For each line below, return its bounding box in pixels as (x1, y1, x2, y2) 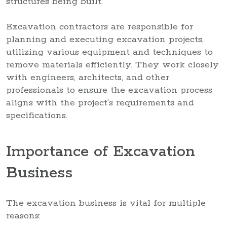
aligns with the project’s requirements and (6, 97, 194, 108)
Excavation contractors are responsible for (6, 21, 193, 32)
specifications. (6, 109, 67, 121)
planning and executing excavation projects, (6, 33, 204, 45)
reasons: (6, 210, 41, 221)
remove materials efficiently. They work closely (6, 59, 219, 70)
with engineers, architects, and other (6, 71, 169, 83)
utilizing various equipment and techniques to (6, 46, 213, 58)
